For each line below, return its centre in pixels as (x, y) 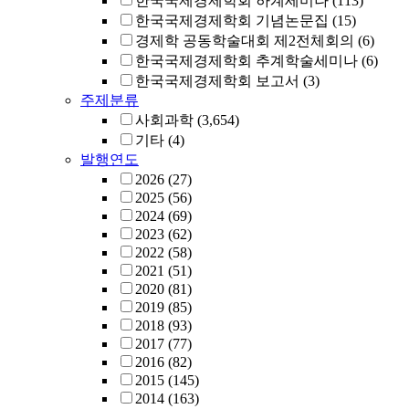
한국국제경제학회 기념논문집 (232, 21)
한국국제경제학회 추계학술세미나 (246, 61)
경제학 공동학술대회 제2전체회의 (245, 41)
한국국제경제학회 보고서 (217, 81)
